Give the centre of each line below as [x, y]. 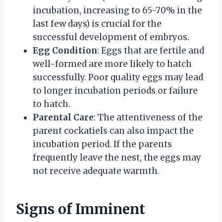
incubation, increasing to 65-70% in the [117, 11]
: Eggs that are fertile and [151, 51]
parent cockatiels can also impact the [113, 131]
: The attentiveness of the [148, 118]
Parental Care [63, 118]
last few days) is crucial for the [97, 24]
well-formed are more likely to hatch [112, 64]
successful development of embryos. [111, 37]
